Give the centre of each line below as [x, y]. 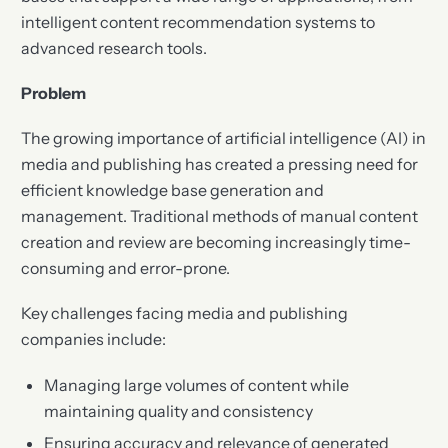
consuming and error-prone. [126, 268]
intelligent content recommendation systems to [198, 21]
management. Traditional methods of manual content [220, 216]
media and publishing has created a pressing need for [220, 164]
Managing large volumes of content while [196, 384]
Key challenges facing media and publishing [185, 313]
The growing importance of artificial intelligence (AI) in [224, 138]
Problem [54, 93]
